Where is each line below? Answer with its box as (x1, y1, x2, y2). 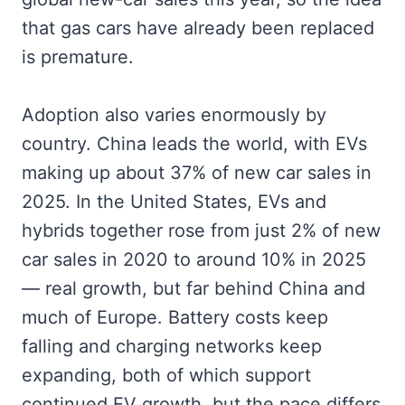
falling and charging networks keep (22, 335, 322, 358)
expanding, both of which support (22, 364, 311, 387)
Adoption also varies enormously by (22, 104, 326, 127)
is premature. (22, 46, 134, 69)
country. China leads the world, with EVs (22, 133, 367, 155)
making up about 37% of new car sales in (22, 162, 372, 184)
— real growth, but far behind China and (22, 278, 365, 300)
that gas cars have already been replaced (22, 17, 374, 40)
